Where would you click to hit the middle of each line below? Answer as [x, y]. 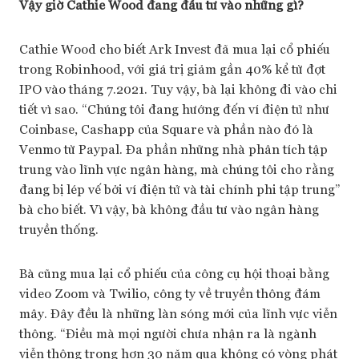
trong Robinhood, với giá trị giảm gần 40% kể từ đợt [172, 69]
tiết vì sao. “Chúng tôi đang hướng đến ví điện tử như [174, 109]
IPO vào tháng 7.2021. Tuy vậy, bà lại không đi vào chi [178, 89]
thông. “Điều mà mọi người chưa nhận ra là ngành [168, 333]
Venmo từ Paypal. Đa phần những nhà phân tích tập [173, 149]
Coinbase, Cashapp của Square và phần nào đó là [166, 129]
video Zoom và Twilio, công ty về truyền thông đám [170, 293]
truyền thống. [59, 229]
